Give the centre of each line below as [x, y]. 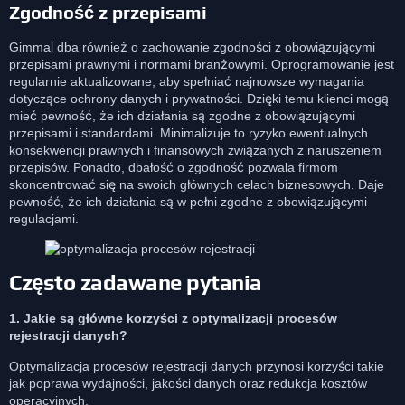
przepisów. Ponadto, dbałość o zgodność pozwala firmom [174, 167]
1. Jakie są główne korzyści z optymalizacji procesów [173, 319]
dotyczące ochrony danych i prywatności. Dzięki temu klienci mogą [199, 98]
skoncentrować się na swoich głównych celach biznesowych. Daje [197, 184]
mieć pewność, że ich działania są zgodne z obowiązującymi [182, 115]
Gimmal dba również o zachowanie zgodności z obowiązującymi [192, 47]
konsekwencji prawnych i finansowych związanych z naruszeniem [195, 150]
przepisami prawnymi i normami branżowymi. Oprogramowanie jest [202, 64]
